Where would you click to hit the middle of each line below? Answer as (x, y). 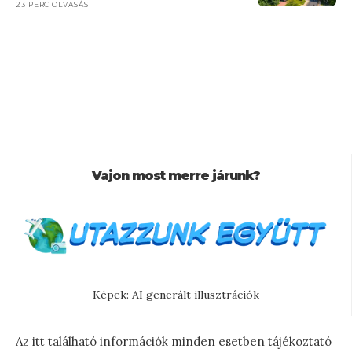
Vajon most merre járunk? (176, 175)
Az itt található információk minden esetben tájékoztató (174, 341)
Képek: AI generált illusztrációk (176, 294)
